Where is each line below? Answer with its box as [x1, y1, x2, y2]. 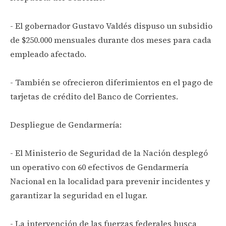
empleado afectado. [10, 48, 86, 60]
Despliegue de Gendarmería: [10, 119, 122, 130]
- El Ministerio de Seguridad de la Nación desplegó [10, 147, 208, 158]
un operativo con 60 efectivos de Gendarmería [10, 161, 189, 173]
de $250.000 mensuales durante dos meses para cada [10, 34, 211, 45]
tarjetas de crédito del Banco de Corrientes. [10, 90, 178, 102]
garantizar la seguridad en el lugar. [10, 189, 147, 201]
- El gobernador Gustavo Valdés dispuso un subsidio [10, 20, 212, 31]
